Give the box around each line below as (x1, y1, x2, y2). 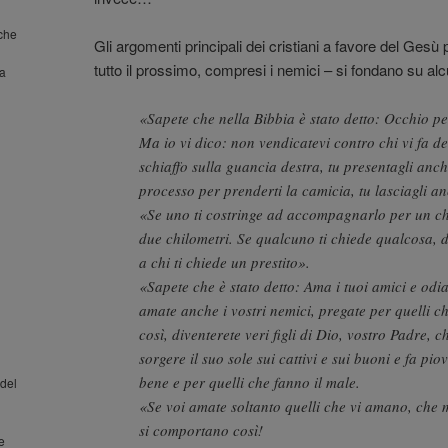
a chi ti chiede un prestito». (139, 252, 310, 273)
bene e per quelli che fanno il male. (139, 372, 360, 393)
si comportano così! (139, 420, 263, 441)
